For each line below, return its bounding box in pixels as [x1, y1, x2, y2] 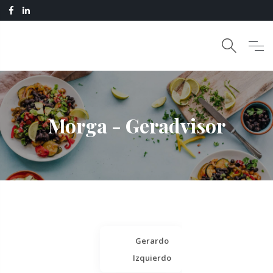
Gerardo [135, 235, 169, 246]
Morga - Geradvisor [48, 112, 225, 138]
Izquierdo [132, 252, 171, 263]
